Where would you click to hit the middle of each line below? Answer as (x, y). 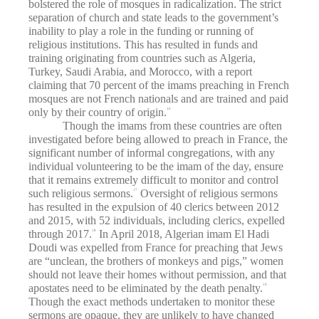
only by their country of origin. (98, 112)
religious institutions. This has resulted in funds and (143, 45)
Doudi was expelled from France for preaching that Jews (156, 247)
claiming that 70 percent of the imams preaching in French (159, 85)
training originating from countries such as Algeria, (142, 58)
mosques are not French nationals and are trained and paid (158, 99)
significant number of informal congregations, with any (152, 153)
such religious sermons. (81, 193)
